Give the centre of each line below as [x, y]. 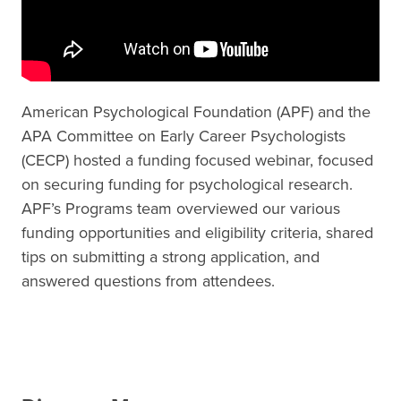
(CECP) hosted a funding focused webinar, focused [197, 159]
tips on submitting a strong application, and [171, 256]
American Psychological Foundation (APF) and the [196, 111]
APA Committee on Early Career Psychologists [183, 135]
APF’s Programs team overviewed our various [181, 208]
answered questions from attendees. [148, 280]
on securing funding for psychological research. [187, 183]
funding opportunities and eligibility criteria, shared [197, 232]
